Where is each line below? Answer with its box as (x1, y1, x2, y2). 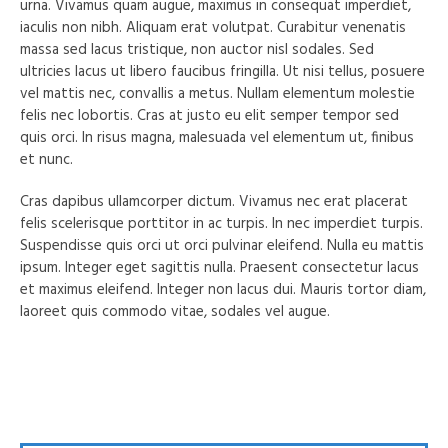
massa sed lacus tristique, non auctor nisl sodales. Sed (20, 37, 375, 62)
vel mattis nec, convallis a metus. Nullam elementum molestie (20, 81, 416, 106)
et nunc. (20, 147, 74, 172)
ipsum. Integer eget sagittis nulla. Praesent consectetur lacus (20, 255, 420, 280)
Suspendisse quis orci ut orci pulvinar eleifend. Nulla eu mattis (20, 233, 425, 258)
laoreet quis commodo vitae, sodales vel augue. (20, 299, 331, 324)
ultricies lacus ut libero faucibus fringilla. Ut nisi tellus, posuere (20, 59, 426, 84)
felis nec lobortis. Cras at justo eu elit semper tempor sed (20, 103, 400, 128)
